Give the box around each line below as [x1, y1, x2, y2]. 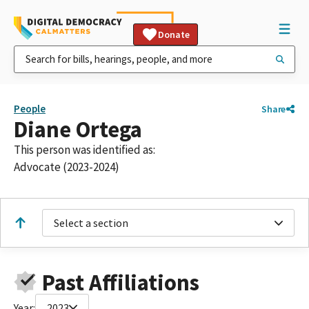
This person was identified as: [14, 142, 155, 157]
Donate [158, 28, 190, 41]
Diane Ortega [14, 115, 142, 143]
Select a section [54, 216, 128, 230]
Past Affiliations [41, 268, 199, 297]
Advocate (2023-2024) [14, 159, 119, 175]
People [14, 102, 46, 115]
